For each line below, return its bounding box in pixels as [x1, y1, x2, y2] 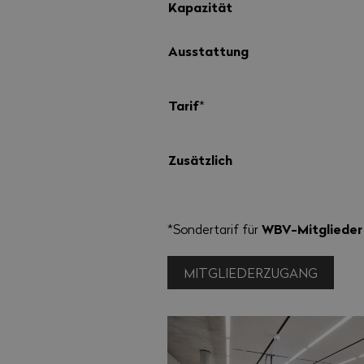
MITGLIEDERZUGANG [184, 263, 318, 281]
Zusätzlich [168, 149, 233, 169]
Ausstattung [168, 41, 249, 60]
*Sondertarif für [167, 220, 262, 238]
